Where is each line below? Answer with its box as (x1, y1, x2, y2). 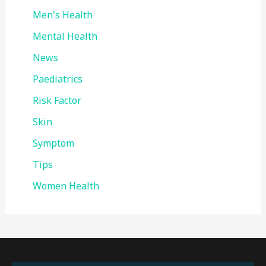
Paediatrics (32, 72, 83, 85)
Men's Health (32, 8, 93, 21)
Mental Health (32, 29, 97, 43)
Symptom (32, 136, 74, 150)
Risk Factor (32, 93, 81, 107)
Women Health (32, 179, 99, 192)
